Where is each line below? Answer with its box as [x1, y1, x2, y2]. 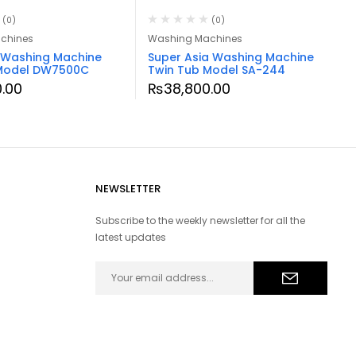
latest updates [95, 230, 166, 244]
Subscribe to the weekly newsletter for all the [95, 213, 305, 227]
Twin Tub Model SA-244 [148, 61, 285, 78]
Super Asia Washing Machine [148, 48, 314, 65]
